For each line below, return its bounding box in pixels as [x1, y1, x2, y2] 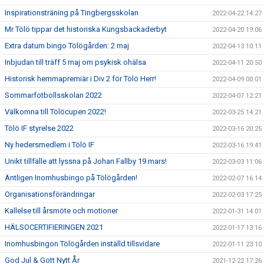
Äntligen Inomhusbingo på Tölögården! [5, 173, 137, 182]
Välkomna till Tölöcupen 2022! [5, 107, 106, 116]
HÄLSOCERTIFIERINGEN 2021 [5, 223, 103, 232]
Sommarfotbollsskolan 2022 [5, 91, 102, 100]
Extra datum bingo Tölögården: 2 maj [5, 41, 129, 50]
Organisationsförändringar [5, 190, 95, 199]
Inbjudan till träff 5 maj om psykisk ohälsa [5, 58, 146, 67]
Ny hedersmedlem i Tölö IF [5, 140, 94, 149]
